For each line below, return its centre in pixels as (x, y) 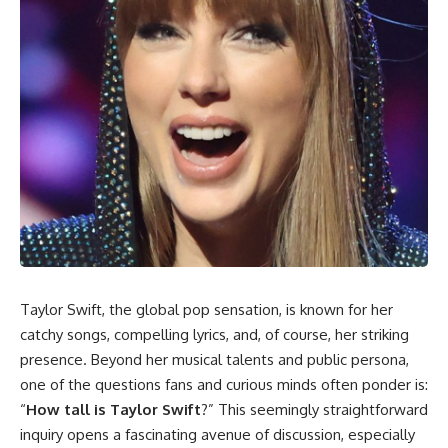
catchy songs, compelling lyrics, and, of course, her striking (214, 334)
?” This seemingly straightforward (314, 409)
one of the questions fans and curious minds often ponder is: (224, 384)
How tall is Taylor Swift (113, 409)
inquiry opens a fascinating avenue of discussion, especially (217, 434)
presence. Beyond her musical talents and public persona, (214, 359)
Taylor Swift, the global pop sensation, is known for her (206, 309)
